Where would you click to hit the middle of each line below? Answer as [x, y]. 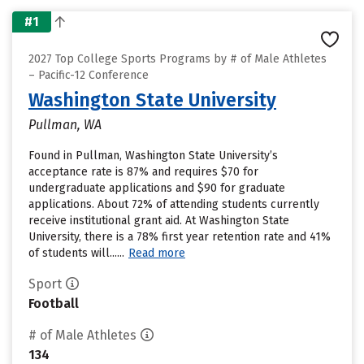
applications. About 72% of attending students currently [174, 204]
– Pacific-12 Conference [89, 75]
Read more [157, 253]
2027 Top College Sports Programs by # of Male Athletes [178, 59]
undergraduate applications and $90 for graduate [157, 188]
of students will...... [76, 253]
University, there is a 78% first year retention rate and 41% [180, 237]
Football [54, 303]
